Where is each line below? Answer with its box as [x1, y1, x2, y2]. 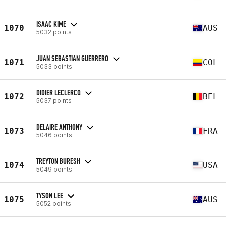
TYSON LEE [36, 190, 63, 200]
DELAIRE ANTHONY [36, 122, 82, 132]
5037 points [36, 96, 72, 104]
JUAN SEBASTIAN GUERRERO [36, 53, 108, 63]
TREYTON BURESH [36, 156, 80, 166]
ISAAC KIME [36, 19, 66, 29]
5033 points [36, 62, 72, 70]
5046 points [36, 131, 72, 139]
